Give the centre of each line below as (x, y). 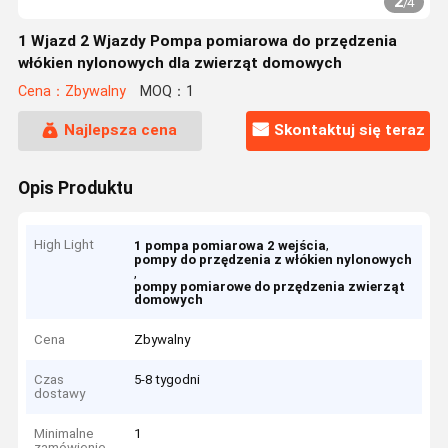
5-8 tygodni (167, 380)
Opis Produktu (75, 187)
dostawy (60, 394)
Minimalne (64, 434)
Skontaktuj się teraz (349, 130)
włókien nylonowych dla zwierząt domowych (179, 63)
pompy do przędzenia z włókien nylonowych (273, 260)
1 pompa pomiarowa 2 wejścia (230, 246)
